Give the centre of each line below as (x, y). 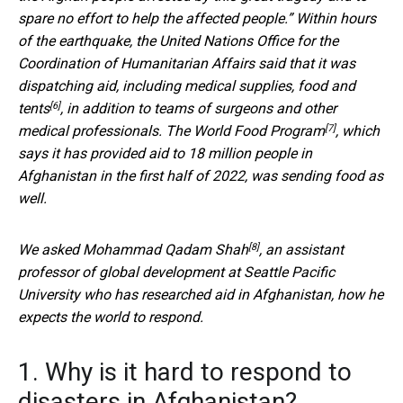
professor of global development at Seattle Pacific (176, 273)
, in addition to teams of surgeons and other (198, 109)
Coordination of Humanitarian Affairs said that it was (187, 64)
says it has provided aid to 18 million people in (165, 154)
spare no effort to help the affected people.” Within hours (197, 19)
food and (327, 86)
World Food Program (259, 131)
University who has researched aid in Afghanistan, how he (201, 295)
